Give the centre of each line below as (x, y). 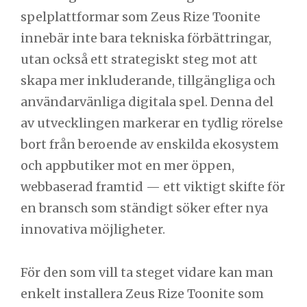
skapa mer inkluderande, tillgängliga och (148, 81)
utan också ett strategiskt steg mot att (139, 60)
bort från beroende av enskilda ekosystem (150, 145)
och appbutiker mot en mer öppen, (127, 166)
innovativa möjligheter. (93, 230)
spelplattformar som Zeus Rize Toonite (140, 17)
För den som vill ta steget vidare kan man (147, 272)
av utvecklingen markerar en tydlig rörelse (152, 123)
